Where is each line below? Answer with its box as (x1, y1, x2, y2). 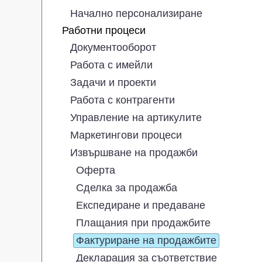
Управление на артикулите (70, 111, 202, 123)
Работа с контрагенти (70, 94, 175, 106)
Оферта (76, 164, 115, 176)
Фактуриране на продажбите (76, 234, 216, 246)
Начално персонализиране (70, 7, 202, 19)
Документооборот (70, 41, 156, 53)
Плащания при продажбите (76, 216, 211, 229)
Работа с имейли (70, 58, 153, 71)
